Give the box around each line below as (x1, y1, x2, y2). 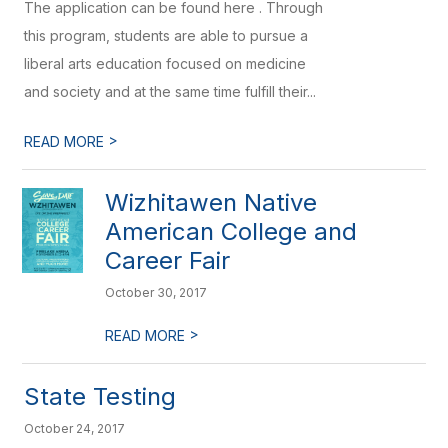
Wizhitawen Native (105, 188, 318, 217)
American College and (105, 217, 358, 246)
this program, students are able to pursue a (24, 27, 309, 44)
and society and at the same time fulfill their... (24, 83, 317, 100)
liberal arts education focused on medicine (24, 55, 307, 72)
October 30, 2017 (105, 285, 208, 300)
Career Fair (105, 246, 231, 275)
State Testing (24, 382, 177, 411)
